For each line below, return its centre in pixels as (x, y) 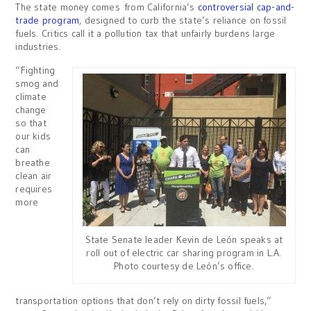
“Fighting (35, 70)
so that (31, 123)
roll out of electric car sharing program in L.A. (184, 253)
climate (31, 97)
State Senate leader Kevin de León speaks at (184, 240)
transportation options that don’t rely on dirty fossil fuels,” (144, 301)
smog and (37, 84)
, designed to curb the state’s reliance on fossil (183, 20)
